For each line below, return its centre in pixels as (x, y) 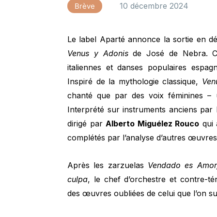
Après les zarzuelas (108, 165)
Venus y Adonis (98, 53)
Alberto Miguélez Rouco (153, 123)
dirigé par (87, 123)
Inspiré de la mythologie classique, (135, 81)
